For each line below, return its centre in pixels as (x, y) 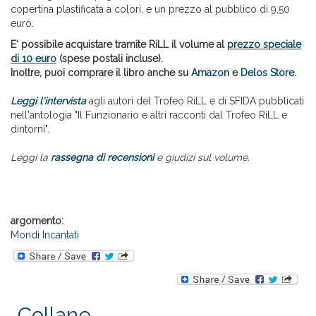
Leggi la (31, 158)
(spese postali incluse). (110, 59)
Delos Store (267, 73)
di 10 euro (34, 59)
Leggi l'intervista (48, 101)
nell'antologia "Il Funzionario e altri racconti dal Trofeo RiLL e (149, 115)
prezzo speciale (264, 45)
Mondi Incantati (45, 235)
